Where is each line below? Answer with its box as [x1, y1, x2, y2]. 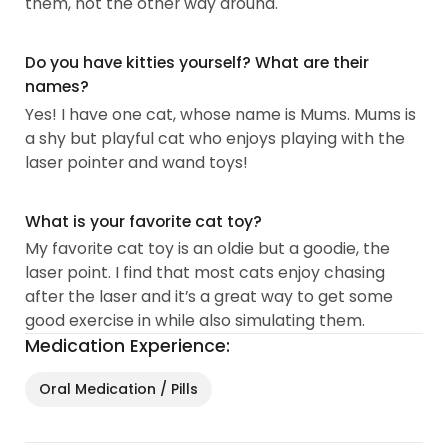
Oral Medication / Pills [39, 379, 199, 400]
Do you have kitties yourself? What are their [25, 51, 370, 75]
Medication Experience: [25, 334, 231, 359]
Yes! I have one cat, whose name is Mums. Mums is [25, 102, 417, 126]
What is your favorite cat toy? [25, 209, 263, 233]
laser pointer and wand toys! [25, 150, 249, 174]
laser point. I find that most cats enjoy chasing [25, 261, 386, 285]
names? [25, 75, 90, 99]
